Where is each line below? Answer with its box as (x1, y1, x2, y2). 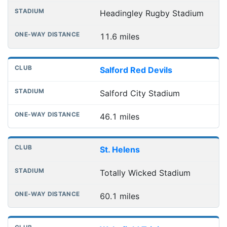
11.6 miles (99, 31, 139, 42)
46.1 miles (99, 111, 139, 122)
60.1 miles (99, 191, 139, 201)
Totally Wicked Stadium (99, 168, 191, 178)
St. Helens (99, 144, 140, 155)
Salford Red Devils (99, 64, 172, 75)
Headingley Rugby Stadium (99, 8, 204, 19)
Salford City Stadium (99, 88, 180, 98)
